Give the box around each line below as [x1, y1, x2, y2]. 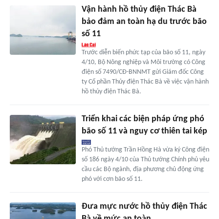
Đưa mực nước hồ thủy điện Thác [81, 202, 207, 212]
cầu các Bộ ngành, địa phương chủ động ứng [81, 166, 204, 174]
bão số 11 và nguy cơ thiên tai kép [81, 127, 207, 136]
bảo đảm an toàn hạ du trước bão [81, 17, 207, 27]
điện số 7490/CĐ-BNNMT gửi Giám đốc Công [81, 68, 204, 76]
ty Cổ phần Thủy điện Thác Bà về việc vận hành [81, 78, 209, 86]
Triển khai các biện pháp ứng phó [81, 114, 204, 124]
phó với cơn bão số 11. [81, 175, 143, 183]
